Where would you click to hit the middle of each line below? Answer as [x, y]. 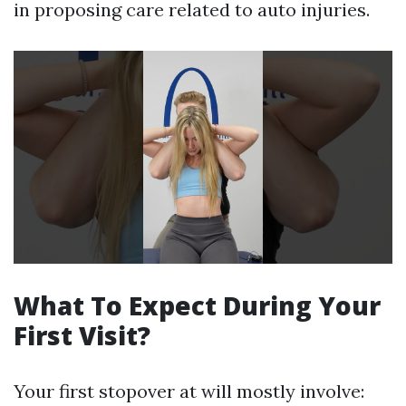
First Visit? [82, 336]
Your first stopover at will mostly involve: [189, 391]
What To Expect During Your [197, 306]
